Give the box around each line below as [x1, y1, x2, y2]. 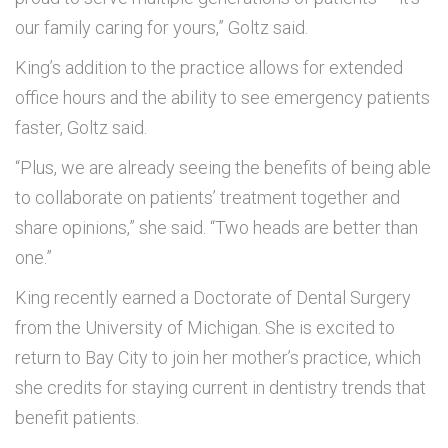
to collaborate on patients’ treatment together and [15, 187, 400, 209]
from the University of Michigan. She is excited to [15, 317, 395, 339]
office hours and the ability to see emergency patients [15, 87, 430, 109]
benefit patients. [15, 407, 139, 429]
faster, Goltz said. [15, 117, 147, 139]
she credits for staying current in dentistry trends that [15, 377, 426, 399]
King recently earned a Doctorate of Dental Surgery [15, 287, 411, 309]
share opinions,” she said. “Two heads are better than [15, 217, 418, 239]
